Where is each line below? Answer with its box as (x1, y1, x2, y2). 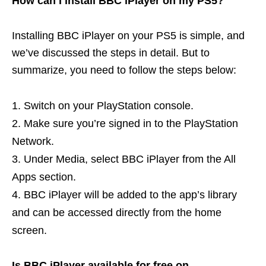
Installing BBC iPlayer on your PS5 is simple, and (12, 29, 245, 42)
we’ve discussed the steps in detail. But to (12, 46, 210, 59)
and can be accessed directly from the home (12, 206, 221, 218)
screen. (12, 224, 47, 236)
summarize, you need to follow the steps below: (12, 64, 236, 76)
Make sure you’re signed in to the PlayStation (24, 117, 238, 129)
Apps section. (12, 170, 76, 183)
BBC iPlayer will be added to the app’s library (24, 188, 237, 201)
